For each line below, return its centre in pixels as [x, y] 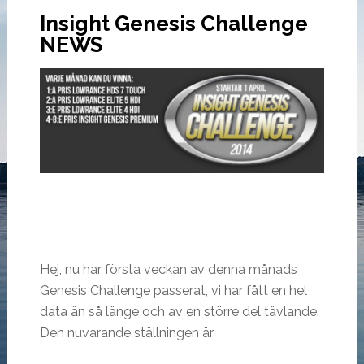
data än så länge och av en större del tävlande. [179, 312]
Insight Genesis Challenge [173, 23]
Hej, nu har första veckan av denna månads [168, 270]
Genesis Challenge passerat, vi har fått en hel [173, 291]
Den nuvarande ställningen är [126, 333]
